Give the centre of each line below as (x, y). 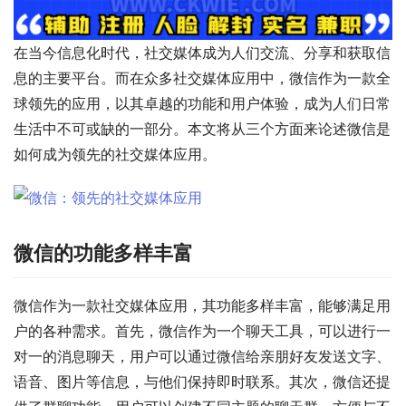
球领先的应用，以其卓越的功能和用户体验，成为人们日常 (202, 104)
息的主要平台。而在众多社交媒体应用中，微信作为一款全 (202, 78)
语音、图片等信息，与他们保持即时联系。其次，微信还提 (202, 382)
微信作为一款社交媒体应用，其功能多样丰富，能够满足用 (202, 306)
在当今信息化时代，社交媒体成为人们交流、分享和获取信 (202, 53)
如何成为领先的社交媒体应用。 (115, 155)
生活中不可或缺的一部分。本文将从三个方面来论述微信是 (202, 129)
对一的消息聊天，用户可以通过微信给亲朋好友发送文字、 (202, 357)
